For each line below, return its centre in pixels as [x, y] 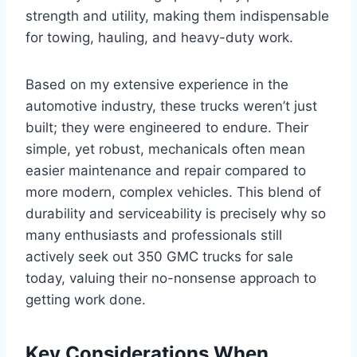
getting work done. [86, 299]
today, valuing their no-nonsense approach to [171, 278]
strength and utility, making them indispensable [177, 16]
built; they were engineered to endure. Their [167, 127]
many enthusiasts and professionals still [154, 235]
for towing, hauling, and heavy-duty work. [159, 37]
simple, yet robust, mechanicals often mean [165, 149]
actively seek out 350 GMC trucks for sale [159, 256]
